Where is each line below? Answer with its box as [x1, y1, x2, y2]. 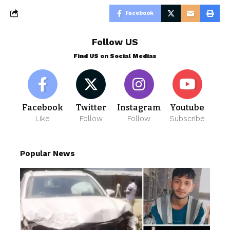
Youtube [170, 102, 205, 112]
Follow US [92, 36, 138, 47]
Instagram [117, 102, 161, 112]
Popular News [20, 148, 75, 158]
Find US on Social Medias [73, 52, 157, 60]
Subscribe [169, 113, 205, 123]
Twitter [75, 102, 106, 112]
